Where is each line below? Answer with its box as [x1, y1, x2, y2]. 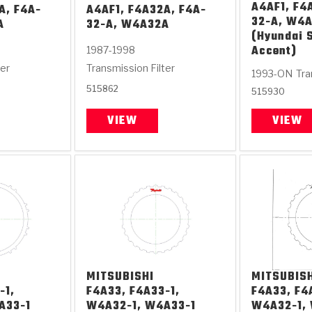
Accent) [251, 42, 297, 61]
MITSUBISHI [86, 267, 155, 286]
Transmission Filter [86, 61, 175, 74]
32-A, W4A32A [86, 15, 170, 34]
